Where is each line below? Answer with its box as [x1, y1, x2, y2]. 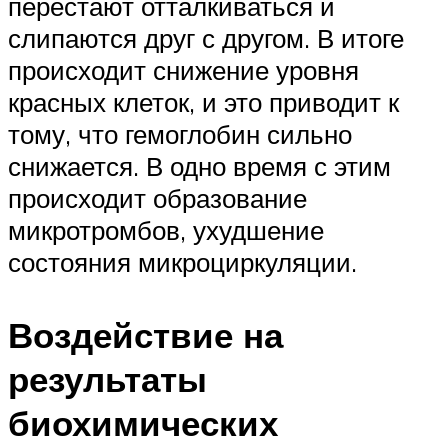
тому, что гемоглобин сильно [8, 117, 352, 150]
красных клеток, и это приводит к [8, 85, 399, 118]
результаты [8, 356, 207, 401]
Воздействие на [8, 312, 283, 357]
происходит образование [8, 181, 307, 214]
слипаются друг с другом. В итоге [8, 21, 404, 54]
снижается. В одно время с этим [8, 149, 391, 182]
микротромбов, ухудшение [8, 213, 324, 246]
